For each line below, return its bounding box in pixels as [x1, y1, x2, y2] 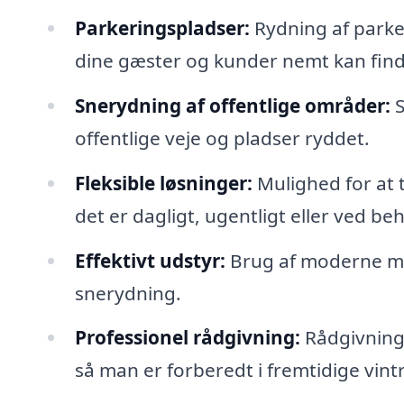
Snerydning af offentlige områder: [74, 92, 390, 118]
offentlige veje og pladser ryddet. [74, 124, 370, 151]
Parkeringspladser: [74, 14, 250, 41]
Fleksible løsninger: [74, 170, 252, 196]
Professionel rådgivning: [74, 325, 300, 351]
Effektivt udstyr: [74, 247, 225, 273]
